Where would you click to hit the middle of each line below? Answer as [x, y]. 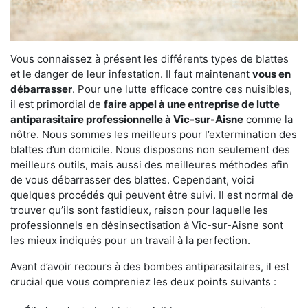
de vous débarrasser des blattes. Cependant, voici [132, 180]
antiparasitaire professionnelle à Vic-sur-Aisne [127, 119]
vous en [272, 74]
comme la [268, 119]
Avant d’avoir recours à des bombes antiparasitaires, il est [150, 266]
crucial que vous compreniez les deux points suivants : [143, 282]
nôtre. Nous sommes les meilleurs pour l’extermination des [154, 134]
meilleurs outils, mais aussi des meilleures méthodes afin [150, 165]
